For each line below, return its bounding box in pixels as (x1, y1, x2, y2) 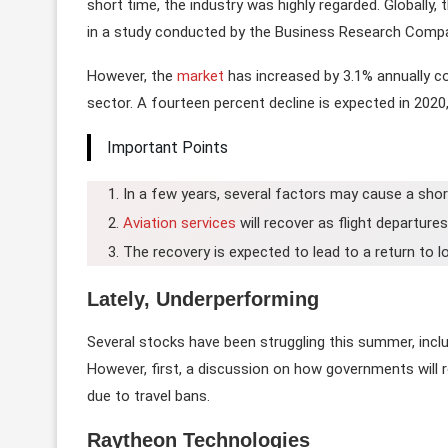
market (177, 66, 228, 85)
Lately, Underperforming (87, 287, 319, 310)
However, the (87, 66, 177, 85)
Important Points (107, 137, 228, 157)
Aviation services (123, 213, 236, 232)
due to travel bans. (87, 386, 210, 405)
